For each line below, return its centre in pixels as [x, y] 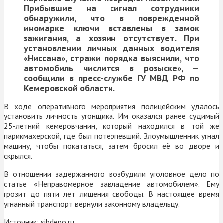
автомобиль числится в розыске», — [111, 68]
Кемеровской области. [69, 88]
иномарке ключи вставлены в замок [111, 28]
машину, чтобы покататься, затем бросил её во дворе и [111, 146]
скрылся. [18, 156]
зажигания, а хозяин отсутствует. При [111, 38]
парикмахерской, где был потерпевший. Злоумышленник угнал [111, 136]
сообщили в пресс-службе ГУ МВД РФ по [111, 78]
